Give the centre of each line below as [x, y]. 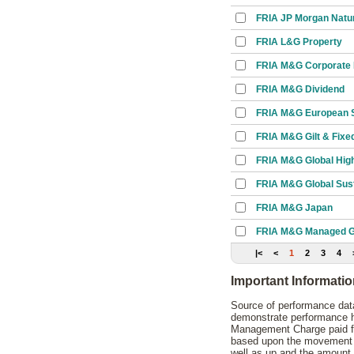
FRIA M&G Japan [294, 208]
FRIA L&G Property [299, 42]
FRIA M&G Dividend [300, 89]
